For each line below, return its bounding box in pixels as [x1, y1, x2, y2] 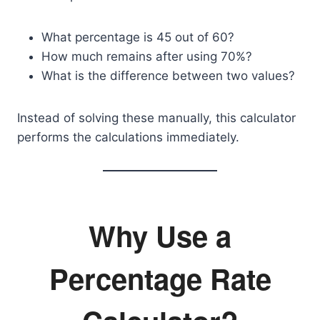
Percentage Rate [49, 258, 271, 299]
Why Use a [89, 215, 231, 256]
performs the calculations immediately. [17, 130, 239, 144]
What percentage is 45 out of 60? [41, 30, 234, 44]
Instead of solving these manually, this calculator [17, 111, 296, 125]
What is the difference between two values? [41, 69, 295, 83]
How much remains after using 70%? [41, 49, 252, 64]
